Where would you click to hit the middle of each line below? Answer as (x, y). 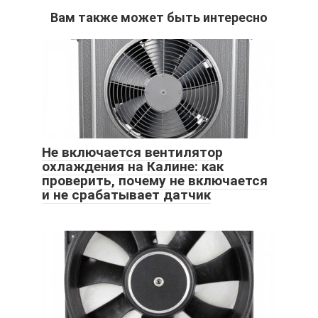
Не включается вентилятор (132, 153)
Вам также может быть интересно (159, 18)
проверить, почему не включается (155, 181)
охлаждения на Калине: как (133, 167)
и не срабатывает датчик (126, 195)
